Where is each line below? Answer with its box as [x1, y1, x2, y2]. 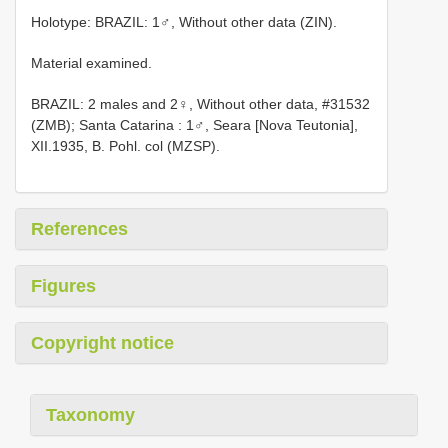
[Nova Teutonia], [251, 116, 358, 133]
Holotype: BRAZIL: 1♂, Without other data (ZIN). [31, 13, 337, 30]
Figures [31, 275, 96, 296]
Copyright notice [31, 332, 174, 353]
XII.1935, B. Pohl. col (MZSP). [31, 137, 220, 154]
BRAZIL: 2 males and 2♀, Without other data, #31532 [31, 95, 370, 112]
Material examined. [31, 54, 152, 71]
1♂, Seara [186, 116, 251, 133]
